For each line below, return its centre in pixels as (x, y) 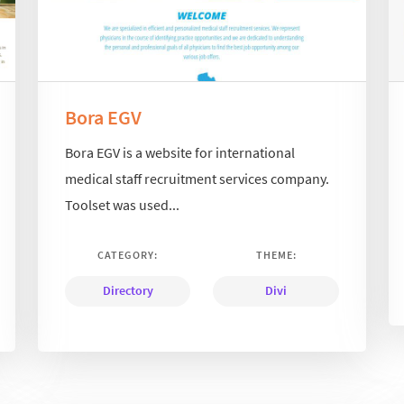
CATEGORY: (128, 254)
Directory (128, 290)
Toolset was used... (123, 204)
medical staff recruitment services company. (197, 178)
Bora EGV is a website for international (180, 152)
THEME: (276, 254)
